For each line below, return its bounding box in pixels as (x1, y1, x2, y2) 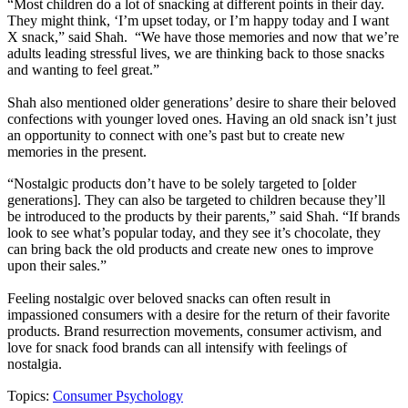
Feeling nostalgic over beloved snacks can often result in (7, 290, 331, 306)
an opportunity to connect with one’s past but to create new (7, 127, 345, 143)
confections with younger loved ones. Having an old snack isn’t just (7, 110, 396, 127)
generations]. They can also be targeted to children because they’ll (7, 192, 385, 209)
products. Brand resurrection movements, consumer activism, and (7, 322, 382, 339)
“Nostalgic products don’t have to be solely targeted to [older (7, 176, 356, 192)
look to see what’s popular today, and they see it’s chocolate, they (7, 225, 381, 241)
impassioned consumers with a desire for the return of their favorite (7, 306, 390, 322)
